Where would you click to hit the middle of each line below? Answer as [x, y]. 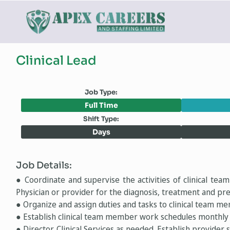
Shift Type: [101, 119]
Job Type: [101, 92]
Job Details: [44, 165]
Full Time [101, 105]
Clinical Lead [56, 61]
